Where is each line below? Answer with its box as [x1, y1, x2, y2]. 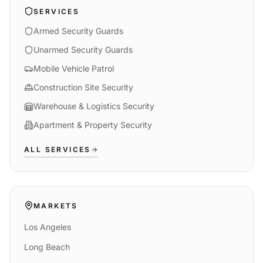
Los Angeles [24, 222, 71, 232]
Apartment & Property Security [33, 120, 152, 130]
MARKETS [33, 201, 78, 210]
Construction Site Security [33, 82, 133, 93]
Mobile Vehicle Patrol [33, 63, 114, 74]
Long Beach [24, 242, 70, 252]
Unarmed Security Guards [33, 45, 133, 55]
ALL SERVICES [24, 145, 91, 154]
